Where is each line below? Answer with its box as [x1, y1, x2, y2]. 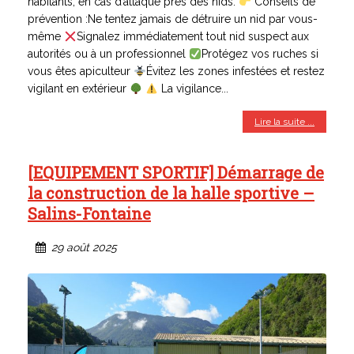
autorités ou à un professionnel [28, 47, 189, 61]
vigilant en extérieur [28, 82, 130, 96]
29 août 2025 [51, 241, 117, 254]
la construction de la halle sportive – [28, 183, 314, 204]
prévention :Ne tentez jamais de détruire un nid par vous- [28, 13, 318, 26]
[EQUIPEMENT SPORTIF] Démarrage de [28, 162, 324, 183]
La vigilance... [157, 82, 228, 96]
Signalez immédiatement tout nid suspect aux [76, 30, 309, 43]
